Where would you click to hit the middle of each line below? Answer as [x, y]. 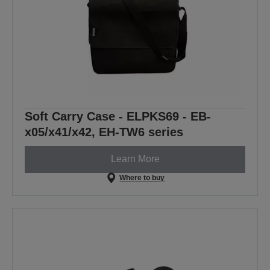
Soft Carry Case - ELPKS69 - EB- [118, 116]
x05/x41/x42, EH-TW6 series [104, 132]
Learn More [135, 159]
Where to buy [142, 177]
